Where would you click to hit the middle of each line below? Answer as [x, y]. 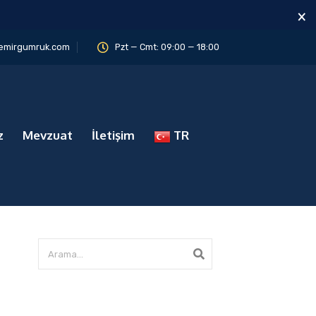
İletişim [113, 135]
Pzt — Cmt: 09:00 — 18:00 [167, 47]
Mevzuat [47, 135]
